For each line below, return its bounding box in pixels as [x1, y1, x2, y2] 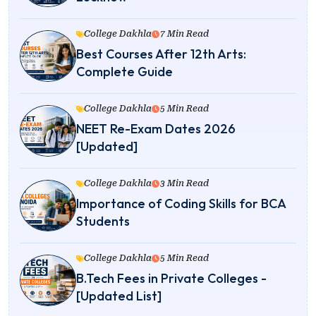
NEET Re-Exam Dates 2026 [76, 121, 236, 138]
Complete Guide [76, 63, 173, 80]
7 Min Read [160, 29, 209, 39]
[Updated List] [76, 288, 162, 305]
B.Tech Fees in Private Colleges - [76, 270, 267, 287]
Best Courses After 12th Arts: [76, 46, 246, 63]
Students [76, 213, 130, 230]
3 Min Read [160, 178, 209, 189]
